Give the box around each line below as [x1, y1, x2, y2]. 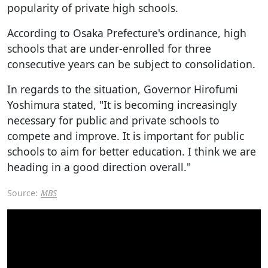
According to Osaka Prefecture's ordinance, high [7, 26, 246, 40]
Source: [7, 187, 38, 199]
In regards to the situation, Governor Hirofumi [7, 82, 238, 96]
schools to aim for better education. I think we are [7, 144, 256, 159]
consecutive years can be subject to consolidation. [7, 57, 255, 71]
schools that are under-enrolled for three [7, 41, 211, 56]
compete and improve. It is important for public [7, 129, 244, 143]
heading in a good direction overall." [7, 160, 191, 174]
